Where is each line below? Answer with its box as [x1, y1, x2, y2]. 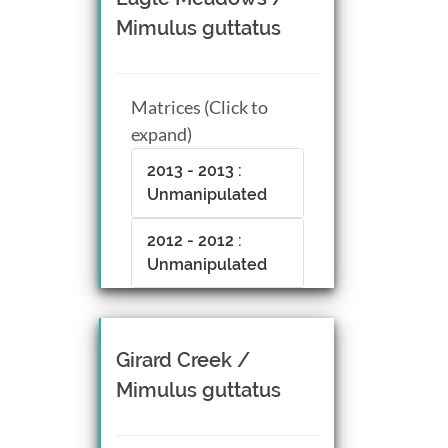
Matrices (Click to [131, 95, 268, 118]
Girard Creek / [116, 347, 250, 372]
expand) [131, 122, 192, 145]
